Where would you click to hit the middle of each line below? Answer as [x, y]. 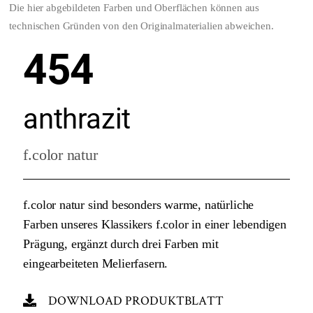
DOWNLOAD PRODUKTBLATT [136, 300]
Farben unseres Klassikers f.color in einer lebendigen [155, 224]
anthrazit [77, 119]
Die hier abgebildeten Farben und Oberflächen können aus [134, 8]
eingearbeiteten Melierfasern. [96, 263]
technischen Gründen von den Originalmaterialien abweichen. [141, 26]
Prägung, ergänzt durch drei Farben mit [121, 243]
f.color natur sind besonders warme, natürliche [139, 204]
